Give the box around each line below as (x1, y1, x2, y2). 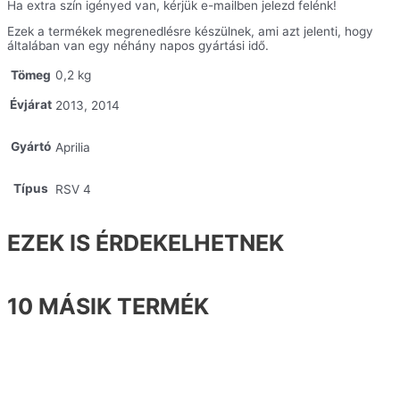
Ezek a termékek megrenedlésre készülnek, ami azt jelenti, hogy (7, 24, 373, 39)
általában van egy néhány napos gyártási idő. (7, 38, 269, 54)
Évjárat (10, 96, 52, 112)
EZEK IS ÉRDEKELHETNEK (7, 229, 284, 256)
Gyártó (11, 138, 51, 154)
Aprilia (55, 139, 90, 154)
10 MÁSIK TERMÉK (7, 293, 209, 321)
